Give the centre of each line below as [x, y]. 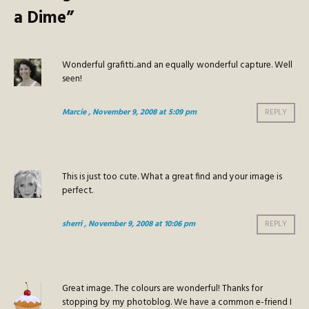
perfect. [78, 191]
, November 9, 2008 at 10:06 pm [140, 225]
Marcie [74, 113]
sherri [72, 225]
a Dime [40, 19]
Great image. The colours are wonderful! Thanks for [162, 289]
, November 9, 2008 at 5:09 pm [142, 113]
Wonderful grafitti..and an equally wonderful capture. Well [177, 66]
